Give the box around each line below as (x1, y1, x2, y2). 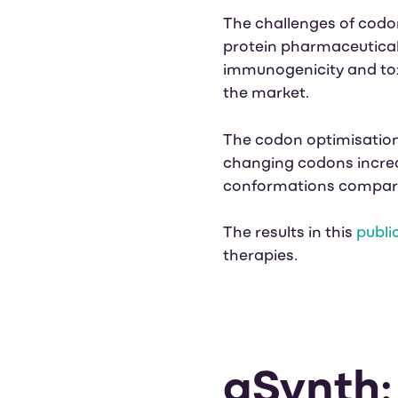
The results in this (222, 227, 356, 242)
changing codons (222, 157, 354, 172)
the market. (222, 87, 312, 102)
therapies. (222, 250, 298, 265)
